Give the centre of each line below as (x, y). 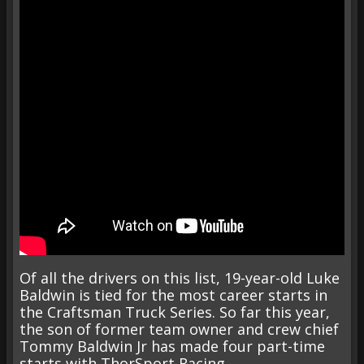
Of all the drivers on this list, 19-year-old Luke (180, 277)
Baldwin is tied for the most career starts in (173, 295)
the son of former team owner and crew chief (179, 329)
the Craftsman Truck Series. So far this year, (175, 312)
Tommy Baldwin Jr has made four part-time (172, 346)
